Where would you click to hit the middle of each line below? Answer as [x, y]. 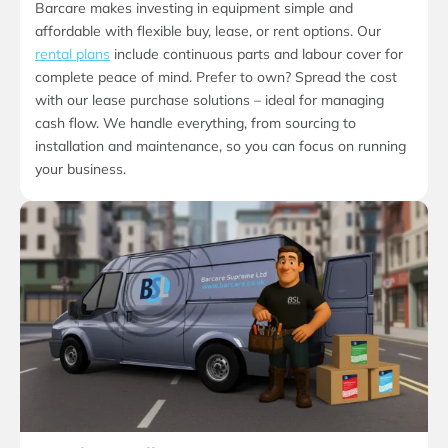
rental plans [72, 54]
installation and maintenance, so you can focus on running [220, 146]
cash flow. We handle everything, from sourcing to [195, 123]
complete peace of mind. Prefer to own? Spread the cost [216, 77]
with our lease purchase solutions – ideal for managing [209, 100]
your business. [80, 169]
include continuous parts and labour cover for [256, 54]
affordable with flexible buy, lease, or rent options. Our [208, 31]
